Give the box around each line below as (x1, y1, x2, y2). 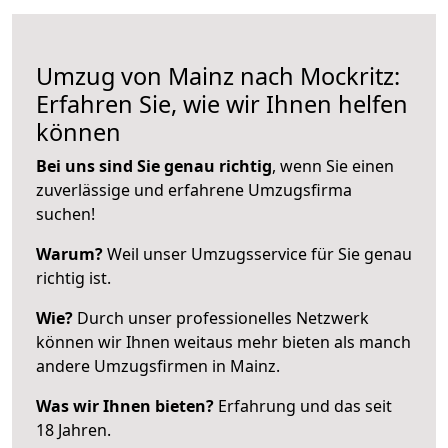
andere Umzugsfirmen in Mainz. (36, 354, 280, 377)
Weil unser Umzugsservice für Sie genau (103, 242, 412, 265)
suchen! (36, 202, 95, 225)
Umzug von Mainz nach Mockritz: (36, 59, 400, 92)
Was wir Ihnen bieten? (36, 394, 214, 417)
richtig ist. (36, 266, 111, 289)
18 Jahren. (36, 418, 111, 441)
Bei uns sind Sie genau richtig (36, 154, 272, 177)
